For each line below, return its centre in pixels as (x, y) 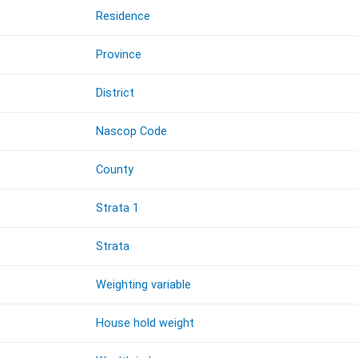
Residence (123, 17)
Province (119, 55)
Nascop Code (132, 132)
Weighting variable (144, 285)
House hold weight (145, 324)
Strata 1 (118, 209)
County (115, 170)
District (115, 93)
